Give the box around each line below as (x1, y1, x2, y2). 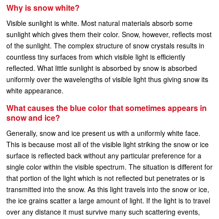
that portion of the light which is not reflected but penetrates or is (6, 173, 205, 183)
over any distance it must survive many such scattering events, (6, 207, 200, 217)
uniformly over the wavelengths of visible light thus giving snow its (6, 74, 208, 84)
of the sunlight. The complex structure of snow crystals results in (6, 41, 204, 50)
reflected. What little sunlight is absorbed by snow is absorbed (6, 63, 197, 73)
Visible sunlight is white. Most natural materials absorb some (6, 18, 193, 28)
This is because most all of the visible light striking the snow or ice (6, 139, 209, 149)
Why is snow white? (6, 2, 80, 13)
